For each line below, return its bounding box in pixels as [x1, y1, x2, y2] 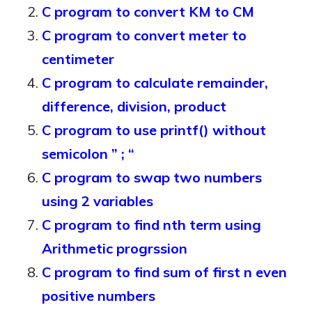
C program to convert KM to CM [42, 3, 254, 20]
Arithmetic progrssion [42, 240, 187, 257]
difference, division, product [42, 97, 226, 115]
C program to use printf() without [42, 121, 266, 139]
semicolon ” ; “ [42, 145, 134, 162]
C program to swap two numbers [42, 169, 262, 186]
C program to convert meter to [42, 26, 247, 44]
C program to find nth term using [42, 216, 261, 233]
